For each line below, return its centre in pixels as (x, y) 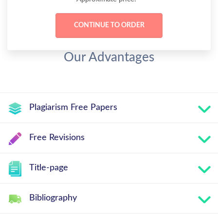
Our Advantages (109, 57)
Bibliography (53, 198)
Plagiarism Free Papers (73, 108)
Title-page (49, 168)
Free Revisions (57, 138)
